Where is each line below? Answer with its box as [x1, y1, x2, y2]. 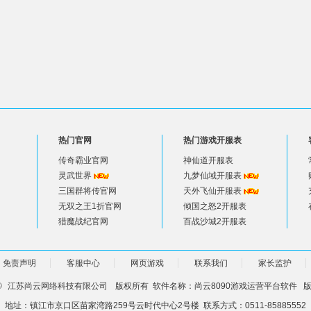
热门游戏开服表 [183, 135, 242, 145]
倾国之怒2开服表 [183, 201, 246, 211]
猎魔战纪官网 [58, 217, 108, 226]
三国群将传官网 [58, 186, 117, 196]
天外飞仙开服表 [183, 186, 242, 196]
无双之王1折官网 [58, 201, 121, 211]
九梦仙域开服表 [183, 171, 242, 180]
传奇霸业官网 [58, 155, 108, 165]
